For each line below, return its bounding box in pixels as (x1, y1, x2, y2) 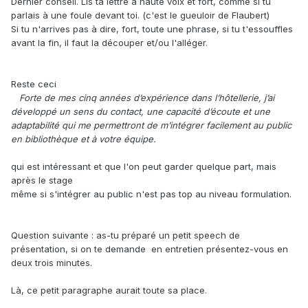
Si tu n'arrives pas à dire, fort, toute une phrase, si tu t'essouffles (11, 23, 293, 35)
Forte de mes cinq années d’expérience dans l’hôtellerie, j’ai (11, 92, 274, 104)
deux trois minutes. (11, 257, 92, 269)
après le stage (11, 175, 73, 186)
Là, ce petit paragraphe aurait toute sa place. (11, 285, 207, 296)
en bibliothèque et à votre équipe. (11, 133, 156, 145)
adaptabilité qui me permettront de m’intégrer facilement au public (11, 120, 291, 131)
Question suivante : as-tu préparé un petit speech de (11, 230, 240, 241)
